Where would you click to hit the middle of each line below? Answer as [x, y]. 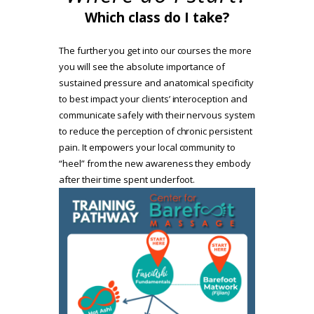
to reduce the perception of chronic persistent [156, 131]
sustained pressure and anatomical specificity [156, 83]
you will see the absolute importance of [142, 67]
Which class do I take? [157, 18]
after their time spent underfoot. [127, 180]
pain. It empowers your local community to [147, 148]
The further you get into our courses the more [155, 51]
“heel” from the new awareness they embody [155, 164]
